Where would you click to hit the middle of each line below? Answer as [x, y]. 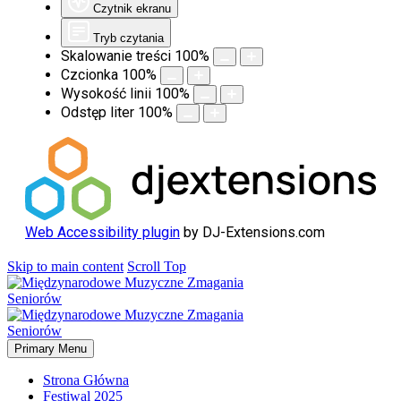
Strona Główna [86, 380]
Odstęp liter [98, 112]
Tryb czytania [128, 38]
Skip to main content [65, 266]
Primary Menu [51, 348]
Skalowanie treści [116, 56]
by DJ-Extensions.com [252, 232]
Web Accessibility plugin [102, 232]
